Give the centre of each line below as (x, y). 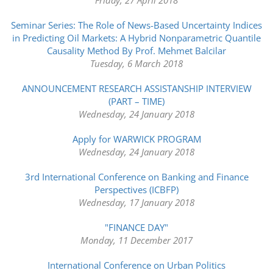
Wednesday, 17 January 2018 (136, 202)
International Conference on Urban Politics (136, 265)
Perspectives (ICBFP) (136, 189)
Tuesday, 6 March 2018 (136, 63)
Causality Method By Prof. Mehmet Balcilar (136, 50)
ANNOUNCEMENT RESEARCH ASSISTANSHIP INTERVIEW (136, 88)
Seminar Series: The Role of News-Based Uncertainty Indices (136, 25)
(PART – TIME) (136, 101)
